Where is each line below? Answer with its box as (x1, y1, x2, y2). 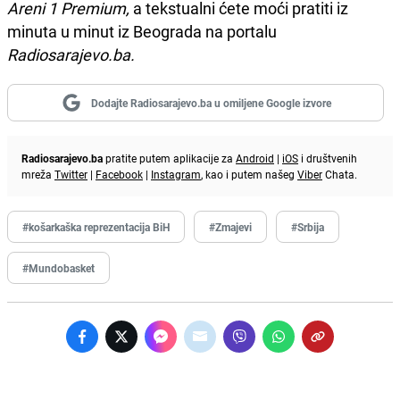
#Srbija (291, 219, 324, 234)
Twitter (54, 166, 87, 181)
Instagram (151, 166, 201, 181)
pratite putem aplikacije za (103, 150, 236, 165)
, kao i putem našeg (201, 166, 297, 181)
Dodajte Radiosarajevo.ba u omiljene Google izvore (90, 95, 331, 110)
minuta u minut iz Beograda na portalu (7, 20, 277, 42)
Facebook (96, 166, 143, 181)
